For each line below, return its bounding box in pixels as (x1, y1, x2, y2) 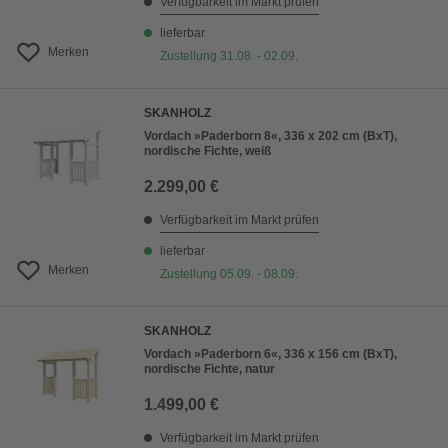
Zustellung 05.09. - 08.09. (160, 267, 298, 281)
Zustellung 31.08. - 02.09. (160, 49, 298, 63)
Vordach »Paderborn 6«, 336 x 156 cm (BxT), (144, 347, 397, 361)
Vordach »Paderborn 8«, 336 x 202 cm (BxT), (144, 129, 397, 143)
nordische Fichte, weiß (144, 144, 271, 158)
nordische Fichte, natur (144, 362, 275, 376)
